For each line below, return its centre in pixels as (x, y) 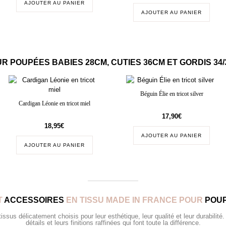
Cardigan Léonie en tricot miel (54, 103)
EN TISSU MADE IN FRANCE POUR (134, 200)
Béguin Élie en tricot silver (172, 94)
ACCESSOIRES (34, 200)
